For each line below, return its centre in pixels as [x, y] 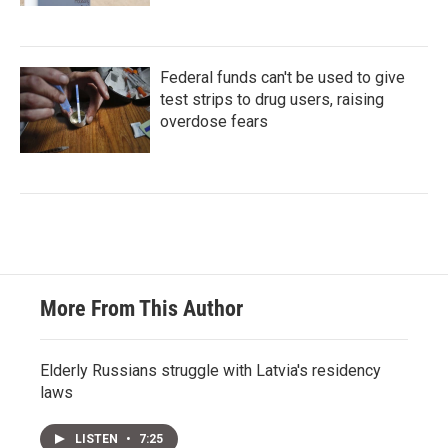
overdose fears [214, 121]
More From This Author [141, 308]
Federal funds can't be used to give [282, 77]
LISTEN [98, 439]
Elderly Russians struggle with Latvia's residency [210, 370]
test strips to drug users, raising [272, 99]
